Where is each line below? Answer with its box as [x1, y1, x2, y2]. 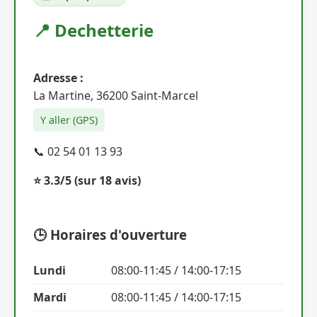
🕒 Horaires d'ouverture [33, 225, 187, 243]
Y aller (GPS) [40, 113, 98, 127]
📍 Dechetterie [33, 18, 154, 42]
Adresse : [33, 69, 83, 86]
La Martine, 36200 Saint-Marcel [33, 87, 198, 103]
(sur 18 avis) [74, 172, 141, 188]
